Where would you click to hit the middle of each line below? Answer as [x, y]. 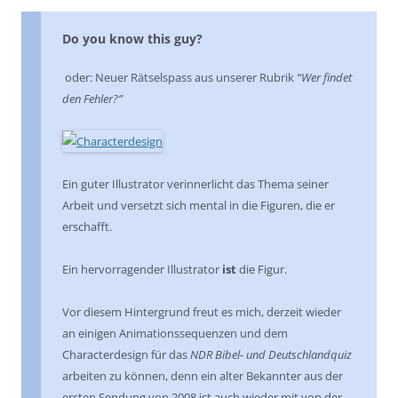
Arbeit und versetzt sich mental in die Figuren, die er [199, 205]
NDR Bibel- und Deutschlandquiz [271, 354]
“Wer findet [324, 77]
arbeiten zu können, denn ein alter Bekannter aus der [203, 376]
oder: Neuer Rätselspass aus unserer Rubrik [181, 77]
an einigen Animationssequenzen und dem [175, 333]
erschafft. [87, 227]
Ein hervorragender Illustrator [142, 269]
